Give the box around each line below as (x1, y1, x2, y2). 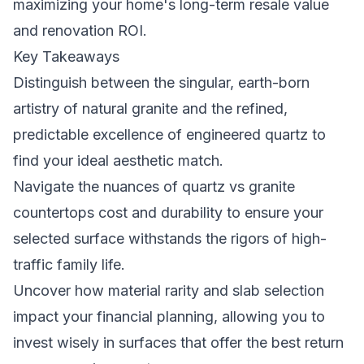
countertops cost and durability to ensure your (13, 204, 323, 221)
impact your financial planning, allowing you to (13, 308, 325, 325)
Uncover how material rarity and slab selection (13, 282, 324, 299)
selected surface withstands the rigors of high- (13, 230, 327, 247)
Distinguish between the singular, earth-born (13, 74, 310, 91)
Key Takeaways (13, 48, 119, 65)
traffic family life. (13, 256, 125, 273)
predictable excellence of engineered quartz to (13, 126, 326, 143)
